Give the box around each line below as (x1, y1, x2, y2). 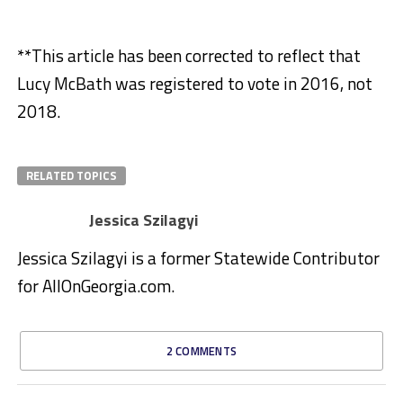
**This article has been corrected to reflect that (16, 41, 361, 68)
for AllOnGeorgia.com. (16, 272, 175, 299)
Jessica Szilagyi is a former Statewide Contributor (16, 244, 380, 271)
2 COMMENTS (166, 341, 237, 360)
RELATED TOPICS (25, 166, 117, 184)
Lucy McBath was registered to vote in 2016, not (16, 69, 372, 96)
